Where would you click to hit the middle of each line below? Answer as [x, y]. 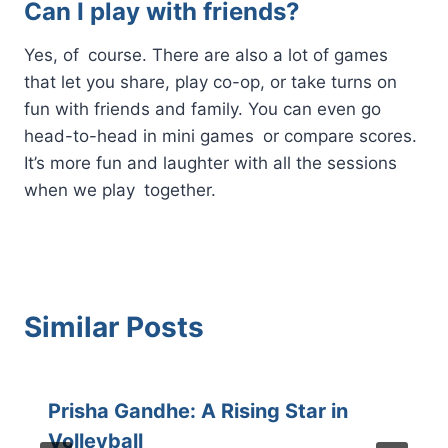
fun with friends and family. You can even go [202, 108]
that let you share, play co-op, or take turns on [215, 81]
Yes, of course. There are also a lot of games [206, 54]
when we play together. [122, 189]
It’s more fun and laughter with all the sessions [210, 162]
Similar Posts [114, 326]
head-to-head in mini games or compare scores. [220, 135]
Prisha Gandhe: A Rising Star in [198, 410]
